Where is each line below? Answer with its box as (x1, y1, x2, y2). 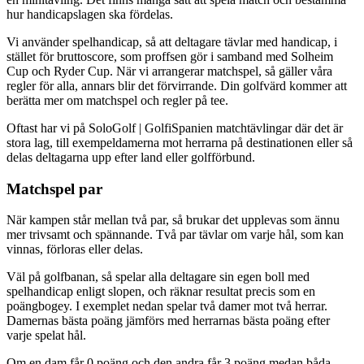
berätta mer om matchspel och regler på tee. (6, 93, 228, 107)
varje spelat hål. (6, 328, 86, 343)
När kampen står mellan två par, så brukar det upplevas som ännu (6, 213, 340, 227)
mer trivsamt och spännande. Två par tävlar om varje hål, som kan (6, 227, 344, 242)
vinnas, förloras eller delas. (6, 242, 143, 257)
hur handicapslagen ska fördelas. (6, 6, 173, 21)
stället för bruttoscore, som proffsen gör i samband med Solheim (6, 49, 333, 63)
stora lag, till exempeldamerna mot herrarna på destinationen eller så (6, 135, 353, 149)
